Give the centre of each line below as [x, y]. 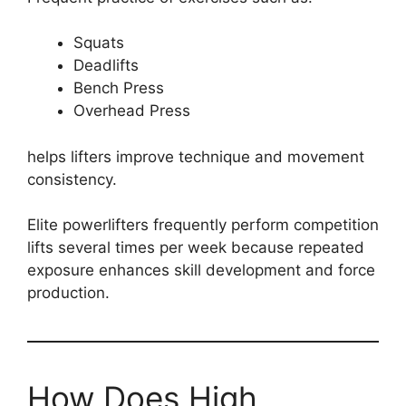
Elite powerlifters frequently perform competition [203, 225]
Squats [99, 43]
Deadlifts [106, 66]
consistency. [72, 179]
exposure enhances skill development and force [201, 271]
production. [68, 293]
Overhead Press [132, 111]
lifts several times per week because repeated [196, 248]
